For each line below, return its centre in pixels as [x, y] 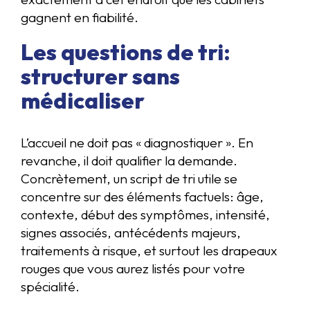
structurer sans [100, 76]
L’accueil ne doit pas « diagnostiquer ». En [137, 142]
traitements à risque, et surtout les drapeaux [149, 250]
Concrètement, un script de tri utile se [129, 178]
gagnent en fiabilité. [80, 18]
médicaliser [83, 100]
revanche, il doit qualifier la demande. [129, 160]
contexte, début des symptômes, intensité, [145, 214]
